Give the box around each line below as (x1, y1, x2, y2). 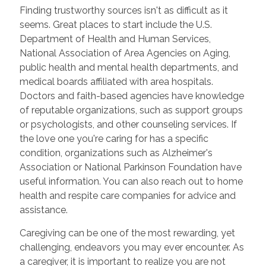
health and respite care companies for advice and (19, 189, 236, 201)
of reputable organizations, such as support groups (19, 104, 243, 116)
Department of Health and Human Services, (19, 33, 211, 45)
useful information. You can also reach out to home (19, 175, 243, 187)
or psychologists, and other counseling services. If (19, 118, 237, 130)
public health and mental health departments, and (19, 61, 238, 73)
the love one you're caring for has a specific (19, 132, 208, 144)
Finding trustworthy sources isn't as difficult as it (19, 4, 228, 16)
